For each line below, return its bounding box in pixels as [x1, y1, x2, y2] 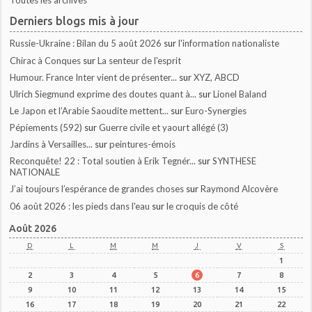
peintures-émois [109, 139, 176, 150]
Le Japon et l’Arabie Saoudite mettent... [10, 104, 169, 116]
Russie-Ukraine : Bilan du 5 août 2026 [10, 38, 162, 49]
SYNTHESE [212, 155, 257, 167]
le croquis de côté [166, 200, 239, 212]
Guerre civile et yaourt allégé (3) [99, 122, 229, 133]
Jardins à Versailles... [10, 139, 93, 150]
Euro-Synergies [185, 104, 247, 116]
